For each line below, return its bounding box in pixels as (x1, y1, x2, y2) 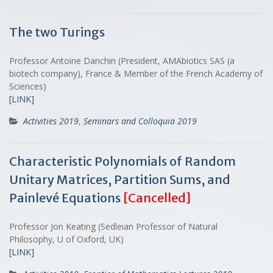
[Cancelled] (123, 190, 191, 205)
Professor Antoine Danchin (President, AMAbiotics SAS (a (9, 54, 235, 66)
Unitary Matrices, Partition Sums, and (9, 171, 230, 187)
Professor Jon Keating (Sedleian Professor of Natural (9, 220, 218, 232)
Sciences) (9, 80, 51, 92)
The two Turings (9, 24, 105, 40)
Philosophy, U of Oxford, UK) (9, 233, 124, 245)
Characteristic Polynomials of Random (9, 153, 236, 169)
